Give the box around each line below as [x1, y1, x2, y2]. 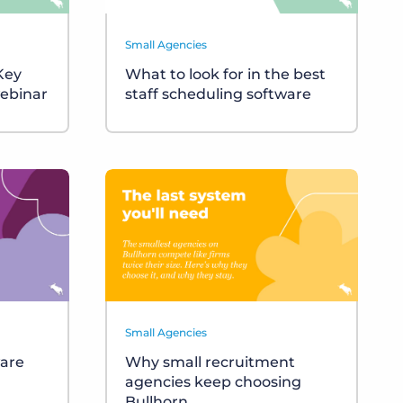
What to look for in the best [125, 66, 326, 84]
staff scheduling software [125, 85, 311, 103]
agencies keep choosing [125, 372, 301, 390]
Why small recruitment [125, 353, 295, 371]
